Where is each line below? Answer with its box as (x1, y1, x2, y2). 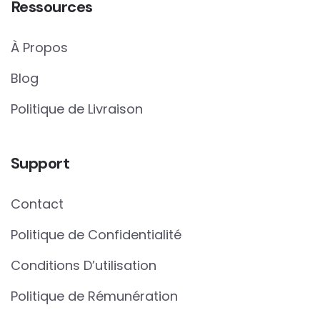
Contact (11, 194, 64, 213)
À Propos (11, 38, 68, 56)
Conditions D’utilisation (11, 256, 156, 274)
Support (11, 152, 70, 174)
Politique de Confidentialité (11, 225, 181, 244)
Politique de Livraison (11, 99, 143, 118)
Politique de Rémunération (11, 286, 178, 305)
